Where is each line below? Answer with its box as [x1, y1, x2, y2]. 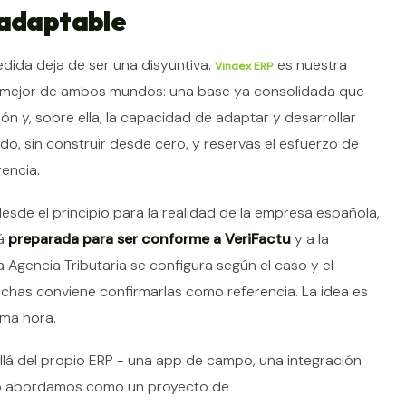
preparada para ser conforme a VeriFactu [8, 229, 291, 249]
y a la [291, 229, 329, 249]
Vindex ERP [215, 59, 274, 74]
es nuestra [274, 55, 347, 75]
